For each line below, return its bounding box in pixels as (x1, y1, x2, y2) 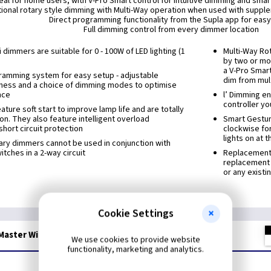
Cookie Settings (97, 206, 174, 221)
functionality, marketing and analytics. (67, 243, 204, 255)
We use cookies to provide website (71, 233, 200, 246)
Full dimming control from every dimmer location (83, 24, 260, 36)
